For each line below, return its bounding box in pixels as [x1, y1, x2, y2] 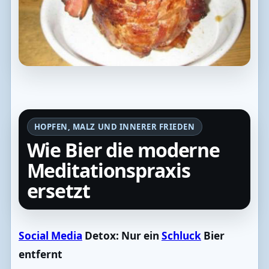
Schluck [161, 228, 201, 243]
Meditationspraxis [26, 157, 190, 184]
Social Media [18, 228, 82, 243]
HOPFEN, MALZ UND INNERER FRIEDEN [34, 121, 195, 132]
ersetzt [26, 178, 90, 204]
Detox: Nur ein [82, 228, 162, 243]
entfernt [18, 247, 62, 261]
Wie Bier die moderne [26, 137, 220, 163]
